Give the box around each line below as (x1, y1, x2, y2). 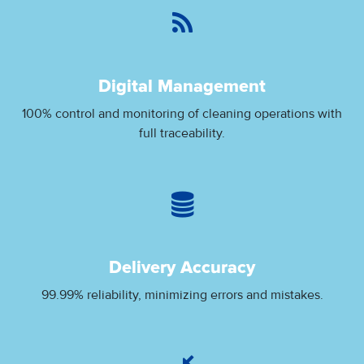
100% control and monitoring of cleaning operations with (22, 105, 342, 122)
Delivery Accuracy (109, 258, 255, 277)
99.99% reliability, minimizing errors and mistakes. (41, 286, 323, 303)
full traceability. (139, 124, 225, 141)
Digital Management (98, 77, 266, 96)
